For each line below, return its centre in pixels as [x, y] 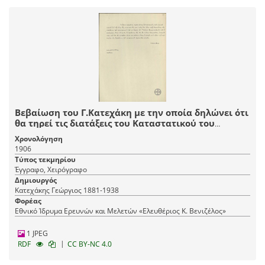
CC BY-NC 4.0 [90, 244]
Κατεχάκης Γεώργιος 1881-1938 [67, 190]
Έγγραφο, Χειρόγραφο [51, 170]
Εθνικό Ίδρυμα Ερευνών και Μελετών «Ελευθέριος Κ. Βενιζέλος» [120, 211]
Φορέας [28, 201]
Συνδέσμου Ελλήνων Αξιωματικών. [93, 134]
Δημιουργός [36, 180]
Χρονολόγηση [39, 139]
